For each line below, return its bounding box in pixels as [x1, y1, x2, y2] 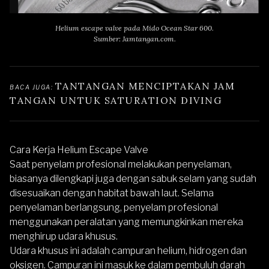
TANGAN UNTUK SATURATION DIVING [10, 94, 222, 106]
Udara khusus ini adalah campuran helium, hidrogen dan [10, 245, 247, 256]
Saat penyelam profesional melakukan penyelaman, [10, 159, 232, 170]
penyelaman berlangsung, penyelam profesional [10, 202, 218, 213]
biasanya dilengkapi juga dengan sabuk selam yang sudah [10, 173, 256, 184]
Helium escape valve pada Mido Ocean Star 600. [55, 23, 214, 32]
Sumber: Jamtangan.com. [93, 34, 176, 43]
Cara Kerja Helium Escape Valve [10, 144, 148, 156]
